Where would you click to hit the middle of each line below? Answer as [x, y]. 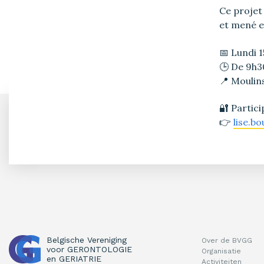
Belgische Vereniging [87, 240]
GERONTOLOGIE [100, 250]
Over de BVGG [227, 241]
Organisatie [221, 251]
